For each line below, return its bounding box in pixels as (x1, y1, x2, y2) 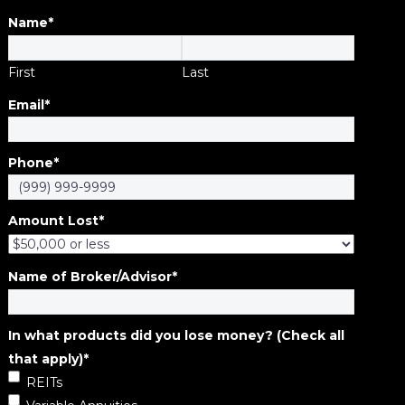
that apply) (8, 350, 84, 367)
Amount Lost (8, 212, 99, 230)
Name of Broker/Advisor (8, 268, 173, 286)
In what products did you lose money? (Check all (8, 326, 345, 344)
